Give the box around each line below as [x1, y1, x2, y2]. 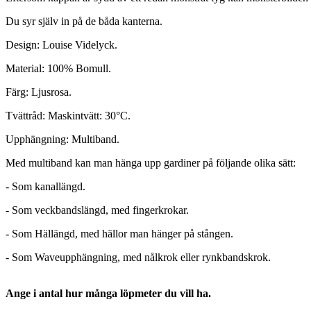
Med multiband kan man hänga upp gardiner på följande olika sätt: [6, 157, 296, 169]
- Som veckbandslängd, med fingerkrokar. [6, 204, 189, 217]
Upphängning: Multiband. [6, 133, 119, 146]
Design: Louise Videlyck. [6, 39, 117, 51]
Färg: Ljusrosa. [6, 86, 72, 99]
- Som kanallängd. [6, 180, 85, 193]
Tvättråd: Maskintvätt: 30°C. [6, 110, 131, 122]
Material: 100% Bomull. [6, 62, 111, 75]
